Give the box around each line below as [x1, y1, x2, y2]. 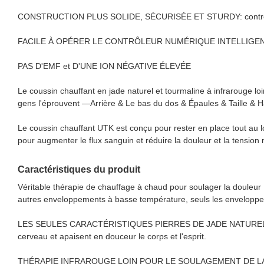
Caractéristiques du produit [18, 164, 140, 174]
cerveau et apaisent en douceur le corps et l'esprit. [18, 231, 211, 241]
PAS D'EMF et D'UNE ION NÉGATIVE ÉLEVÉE [18, 61, 191, 71]
